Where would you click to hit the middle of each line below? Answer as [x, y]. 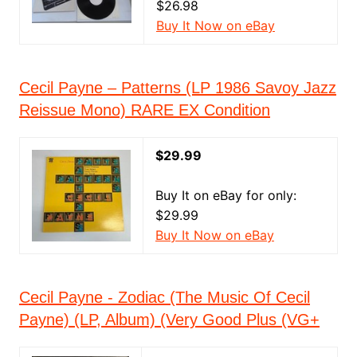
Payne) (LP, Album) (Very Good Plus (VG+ [169, 320]
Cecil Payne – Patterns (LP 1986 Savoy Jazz [177, 88]
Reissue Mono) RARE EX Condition [144, 110]
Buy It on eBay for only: [226, 195]
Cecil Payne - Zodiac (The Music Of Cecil [164, 297]
